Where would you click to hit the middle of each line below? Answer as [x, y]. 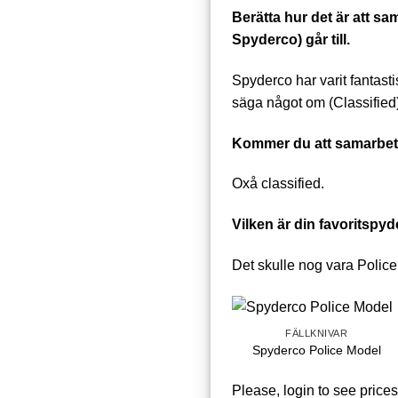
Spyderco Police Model [316, 350]
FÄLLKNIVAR [317, 334]
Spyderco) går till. [291, 40]
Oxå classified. [278, 184]
